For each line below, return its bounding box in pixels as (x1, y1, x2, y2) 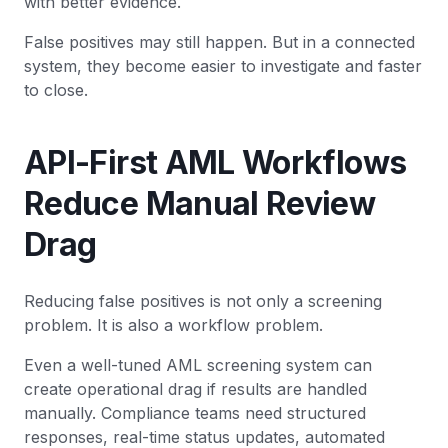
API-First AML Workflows (24, 143, 407, 183)
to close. (24, 80, 88, 101)
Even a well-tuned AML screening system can (24, 355, 372, 376)
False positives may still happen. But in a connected (24, 32, 415, 53)
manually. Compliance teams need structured (24, 403, 366, 424)
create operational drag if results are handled (24, 379, 367, 400)
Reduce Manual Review (24, 184, 376, 224)
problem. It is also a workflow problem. (24, 315, 323, 336)
